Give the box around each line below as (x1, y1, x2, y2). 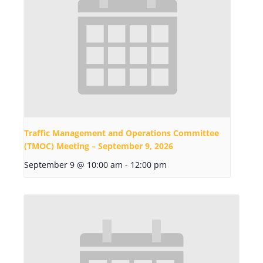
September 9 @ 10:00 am (24, 159, 123, 171)
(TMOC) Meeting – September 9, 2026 (24, 140, 173, 152)
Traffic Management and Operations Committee (24, 127, 219, 139)
